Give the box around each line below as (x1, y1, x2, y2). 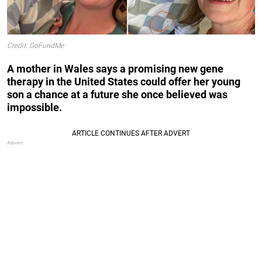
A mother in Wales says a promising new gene (7, 62, 223, 75)
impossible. (7, 101, 62, 113)
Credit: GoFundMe (7, 42, 64, 50)
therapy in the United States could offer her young (7, 75, 240, 88)
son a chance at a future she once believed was (7, 88, 227, 101)
